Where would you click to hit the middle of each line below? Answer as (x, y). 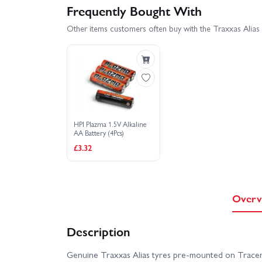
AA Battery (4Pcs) (99, 132)
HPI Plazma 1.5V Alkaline (111, 124)
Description (98, 231)
